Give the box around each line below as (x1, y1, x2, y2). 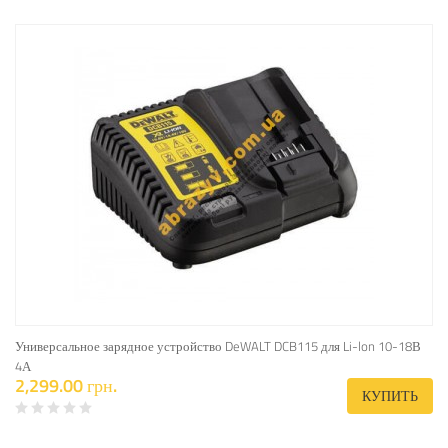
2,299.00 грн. (15, 372, 117, 399)
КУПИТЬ (362, 385, 418, 406)
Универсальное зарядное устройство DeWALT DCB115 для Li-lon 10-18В (15, 336, 421, 356)
